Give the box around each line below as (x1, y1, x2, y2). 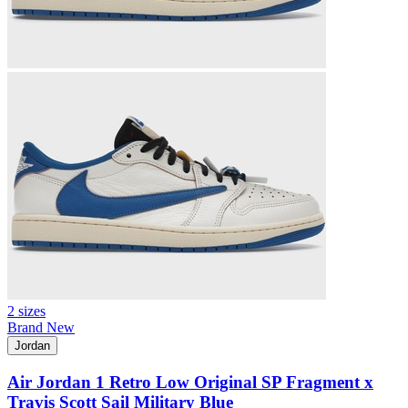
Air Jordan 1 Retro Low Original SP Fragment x (7, 372, 373, 392)
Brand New (7, 320, 75, 336)
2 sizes (7, 303, 46, 320)
